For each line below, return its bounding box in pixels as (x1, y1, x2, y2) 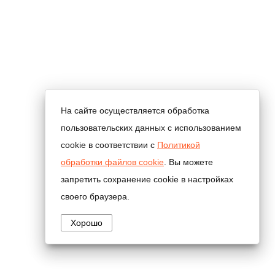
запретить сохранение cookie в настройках (61, 174, 233, 184)
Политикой (157, 140, 200, 150)
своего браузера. (61, 192, 130, 201)
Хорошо (71, 218, 103, 228)
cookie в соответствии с (61, 140, 157, 150)
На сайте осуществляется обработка (61, 106, 209, 115)
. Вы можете (164, 157, 213, 167)
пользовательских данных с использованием (61, 123, 241, 133)
